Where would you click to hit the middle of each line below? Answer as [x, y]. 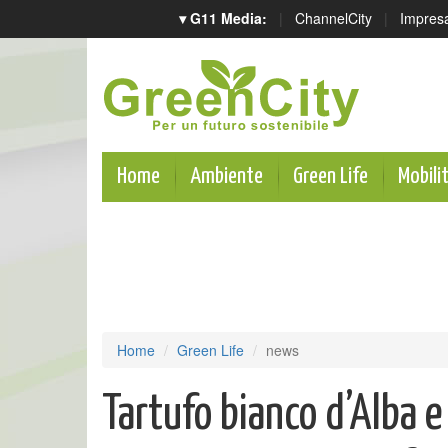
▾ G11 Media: [223, 18]
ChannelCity [333, 18]
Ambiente [226, 176]
